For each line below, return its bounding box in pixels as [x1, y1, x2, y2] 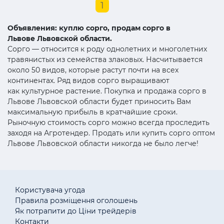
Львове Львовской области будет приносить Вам [7, 96, 191, 106]
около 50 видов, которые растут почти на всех [7, 65, 178, 74]
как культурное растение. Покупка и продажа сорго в [7, 86, 206, 95]
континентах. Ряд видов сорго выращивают [7, 75, 169, 85]
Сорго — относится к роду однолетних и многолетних [7, 44, 207, 53]
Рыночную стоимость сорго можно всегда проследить [7, 117, 209, 127]
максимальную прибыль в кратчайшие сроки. [7, 107, 177, 116]
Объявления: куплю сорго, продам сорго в [7, 23, 170, 32]
